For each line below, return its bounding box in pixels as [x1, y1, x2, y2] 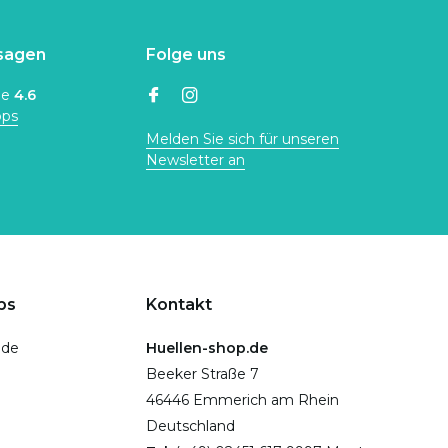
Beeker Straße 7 [146, 365, 259, 383]
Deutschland [146, 417, 235, 435]
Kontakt [146, 295, 212, 314]
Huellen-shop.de [146, 339, 268, 357]
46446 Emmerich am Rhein [146, 391, 339, 409]
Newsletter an [146, 151, 245, 169]
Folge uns [146, 45, 226, 64]
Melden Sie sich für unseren [146, 130, 339, 148]
